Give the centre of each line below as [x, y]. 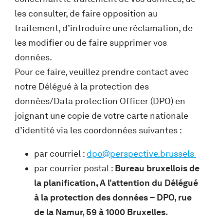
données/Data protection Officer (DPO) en [100, 101]
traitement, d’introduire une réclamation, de [104, 28]
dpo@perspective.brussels [141, 154]
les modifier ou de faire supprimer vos [91, 43]
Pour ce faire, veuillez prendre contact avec [102, 72]
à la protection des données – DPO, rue [113, 197]
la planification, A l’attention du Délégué [116, 183]
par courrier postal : [74, 168]
